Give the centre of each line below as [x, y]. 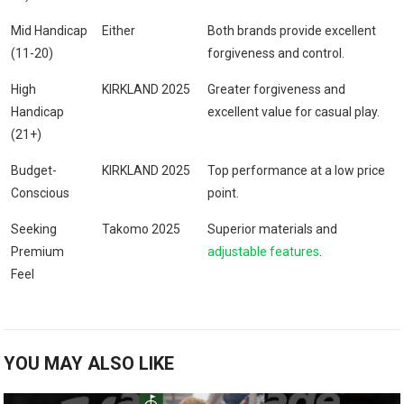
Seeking [34, 230]
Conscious [41, 193]
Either [119, 31]
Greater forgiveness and [277, 90]
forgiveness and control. [276, 54]
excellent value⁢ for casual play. [294, 112]
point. [224, 193]
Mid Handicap [50, 31]
